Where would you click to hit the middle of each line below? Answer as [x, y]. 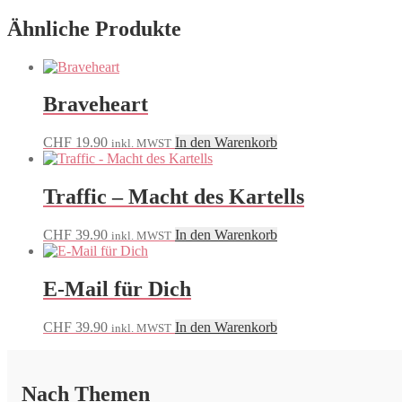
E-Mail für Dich [117, 289]
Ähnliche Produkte [94, 28]
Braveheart [96, 105]
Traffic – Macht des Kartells [174, 197]
